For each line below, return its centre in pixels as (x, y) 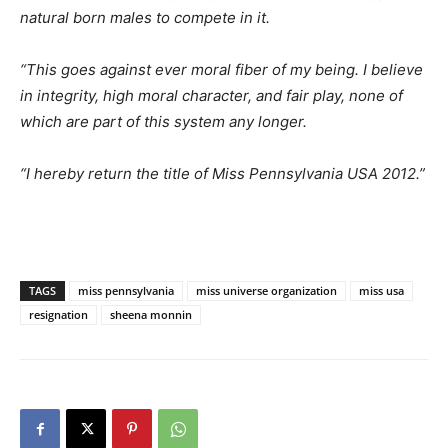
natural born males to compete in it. (145, 18)
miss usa (381, 291)
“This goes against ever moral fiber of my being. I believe (221, 70)
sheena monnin (151, 315)
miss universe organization (266, 291)
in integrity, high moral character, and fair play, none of (211, 96)
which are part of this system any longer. (163, 122)
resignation (58, 315)
